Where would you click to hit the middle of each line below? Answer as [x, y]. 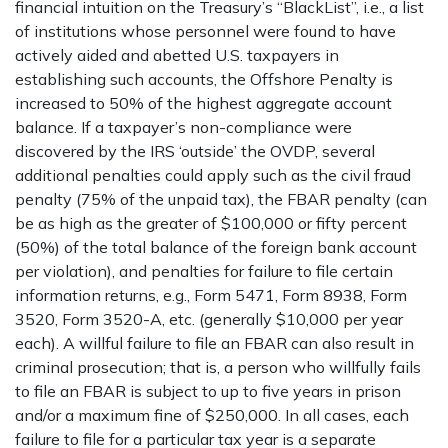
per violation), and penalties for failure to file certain [204, 271]
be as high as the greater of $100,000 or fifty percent [211, 223]
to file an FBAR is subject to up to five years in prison [208, 391]
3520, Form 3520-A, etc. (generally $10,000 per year [209, 319]
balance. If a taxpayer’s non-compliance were [183, 127]
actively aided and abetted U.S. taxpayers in [177, 55]
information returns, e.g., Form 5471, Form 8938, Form [211, 295]
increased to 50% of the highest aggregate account [203, 103]
